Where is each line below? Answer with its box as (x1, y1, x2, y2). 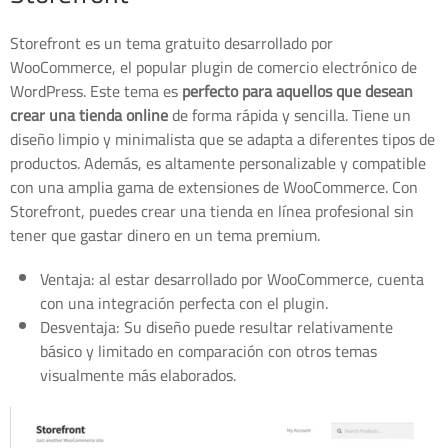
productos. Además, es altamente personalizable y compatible (10, 148, 426, 179)
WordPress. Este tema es (10, 76, 182, 107)
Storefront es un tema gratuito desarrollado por (10, 28, 333, 59)
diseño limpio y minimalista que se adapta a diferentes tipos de (10, 124, 435, 155)
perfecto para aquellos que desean (182, 76, 413, 107)
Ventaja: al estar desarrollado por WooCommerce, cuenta (40, 264, 424, 295)
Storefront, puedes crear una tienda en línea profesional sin (10, 196, 414, 227)
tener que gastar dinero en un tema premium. (10, 220, 320, 251)
